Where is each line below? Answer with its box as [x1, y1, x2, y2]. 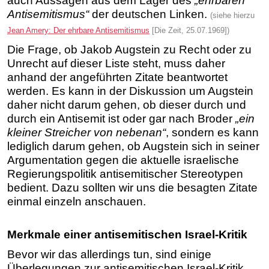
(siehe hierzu [210, 10, 255, 20]
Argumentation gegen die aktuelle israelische [7, 154, 239, 166]
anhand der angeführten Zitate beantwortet [7, 71, 228, 83]
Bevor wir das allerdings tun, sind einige [7, 247, 211, 261]
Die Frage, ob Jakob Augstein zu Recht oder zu [7, 43, 252, 56]
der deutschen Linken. [89, 7, 210, 20]
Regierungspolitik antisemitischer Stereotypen [7, 168, 243, 180]
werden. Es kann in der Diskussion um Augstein [7, 85, 253, 97]
